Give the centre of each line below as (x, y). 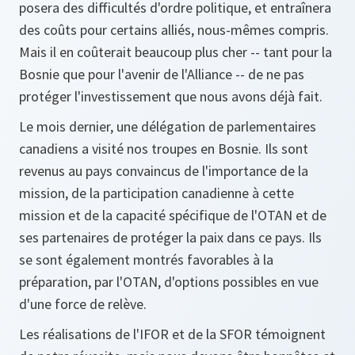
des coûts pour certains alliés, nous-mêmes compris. (174, 30)
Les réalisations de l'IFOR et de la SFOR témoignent (172, 334)
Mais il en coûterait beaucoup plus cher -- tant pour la (176, 52)
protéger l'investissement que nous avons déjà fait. (171, 96)
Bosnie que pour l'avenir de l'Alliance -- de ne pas (162, 74)
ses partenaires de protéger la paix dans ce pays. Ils (170, 237)
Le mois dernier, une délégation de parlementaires (168, 126)
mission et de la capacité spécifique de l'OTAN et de (173, 215)
